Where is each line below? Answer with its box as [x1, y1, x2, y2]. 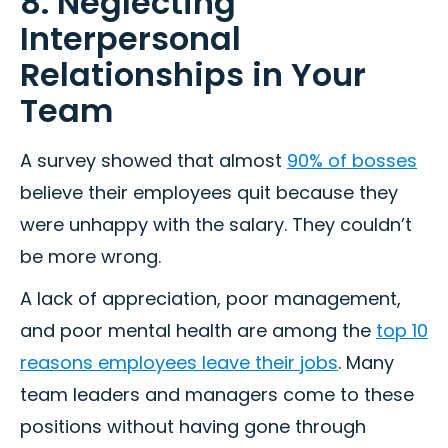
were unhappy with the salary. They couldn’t [20, 212, 412, 238]
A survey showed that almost [20, 148, 287, 174]
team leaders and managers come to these [20, 382, 414, 408]
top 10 [376, 318, 428, 344]
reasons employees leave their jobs [20, 350, 338, 376]
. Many [338, 350, 394, 376]
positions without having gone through [20, 414, 366, 440]
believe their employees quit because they [20, 180, 398, 206]
